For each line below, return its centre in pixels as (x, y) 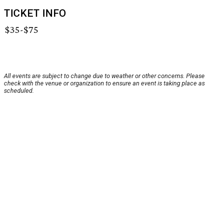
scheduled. (19, 91)
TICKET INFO (35, 14)
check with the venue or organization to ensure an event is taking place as (104, 83)
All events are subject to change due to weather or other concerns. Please (104, 76)
